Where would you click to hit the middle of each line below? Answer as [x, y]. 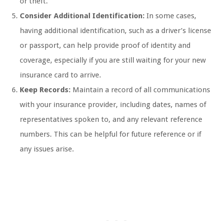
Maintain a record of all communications [140, 90]
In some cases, [170, 16]
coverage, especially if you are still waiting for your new [113, 60]
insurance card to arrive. [60, 75]
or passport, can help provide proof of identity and [105, 46]
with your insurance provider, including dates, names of [113, 105]
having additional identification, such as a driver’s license [115, 31]
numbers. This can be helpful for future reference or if [110, 134]
